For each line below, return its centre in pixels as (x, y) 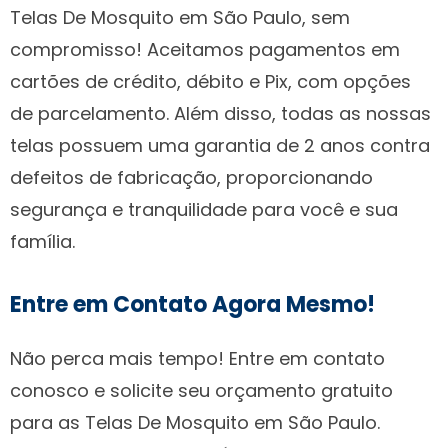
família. (42, 241)
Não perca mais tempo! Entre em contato (197, 358)
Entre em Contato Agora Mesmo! (192, 304)
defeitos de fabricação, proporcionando (191, 177)
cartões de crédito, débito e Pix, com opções (210, 81)
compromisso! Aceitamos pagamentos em (205, 49)
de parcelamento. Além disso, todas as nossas (220, 113)
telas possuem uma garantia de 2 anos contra (220, 145)
